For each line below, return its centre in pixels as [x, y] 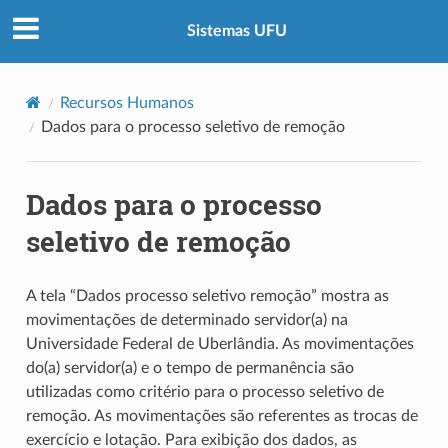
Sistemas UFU [237, 31]
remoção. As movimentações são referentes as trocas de [221, 415]
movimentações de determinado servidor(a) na [186, 319]
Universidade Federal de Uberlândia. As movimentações [219, 343]
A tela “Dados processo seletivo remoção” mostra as [207, 295]
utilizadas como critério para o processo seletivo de [204, 391]
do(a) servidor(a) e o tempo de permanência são [189, 367]
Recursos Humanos [126, 102]
